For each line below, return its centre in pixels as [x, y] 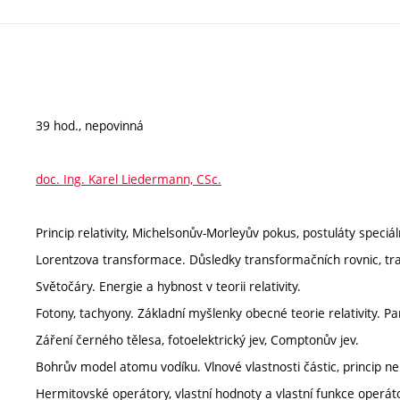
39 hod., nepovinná [90, 125]
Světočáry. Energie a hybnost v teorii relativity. [168, 286]
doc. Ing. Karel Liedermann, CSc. [129, 179]
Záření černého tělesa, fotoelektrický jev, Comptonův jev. [197, 339]
